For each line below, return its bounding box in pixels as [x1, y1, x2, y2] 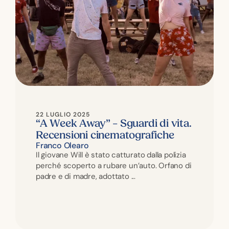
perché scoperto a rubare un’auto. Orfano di [36, 161, 192, 170]
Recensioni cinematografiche [36, 129, 174, 142]
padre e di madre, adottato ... [36, 171, 136, 181]
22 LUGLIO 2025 [36, 110, 90, 118]
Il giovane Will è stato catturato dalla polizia [36, 150, 186, 159]
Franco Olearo [36, 140, 89, 150]
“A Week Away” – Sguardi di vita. [36, 117, 192, 130]
